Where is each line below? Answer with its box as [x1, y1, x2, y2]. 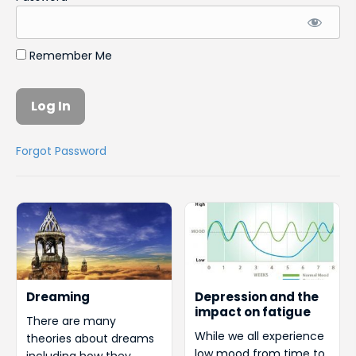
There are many [26, 313, 116, 330]
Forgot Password [16, 143, 106, 160]
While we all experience [194, 328, 324, 345]
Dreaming [26, 288, 90, 306]
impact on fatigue [194, 304, 311, 321]
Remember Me [26, 47, 112, 64]
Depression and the [194, 288, 319, 306]
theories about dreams [26, 331, 154, 347]
